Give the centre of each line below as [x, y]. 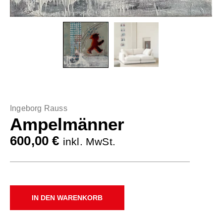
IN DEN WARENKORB [67, 198]
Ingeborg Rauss [39, 109]
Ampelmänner [67, 124]
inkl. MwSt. [89, 142]
